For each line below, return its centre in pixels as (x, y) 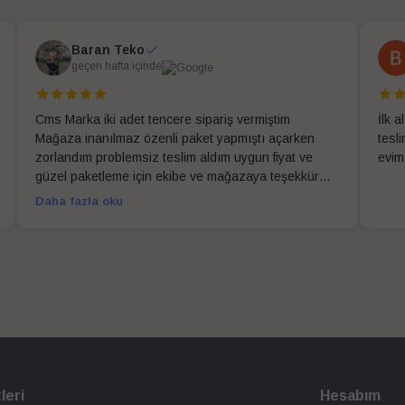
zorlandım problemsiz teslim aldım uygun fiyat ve (174, 157)
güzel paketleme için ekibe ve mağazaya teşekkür (178, 176)
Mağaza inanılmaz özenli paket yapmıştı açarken (175, 138)
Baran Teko (108, 50)
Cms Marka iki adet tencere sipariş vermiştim (163, 119)
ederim (55, 195)
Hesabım (350, 395)
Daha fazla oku (80, 201)
